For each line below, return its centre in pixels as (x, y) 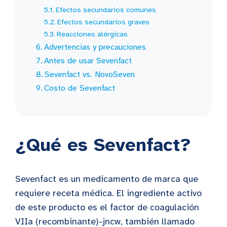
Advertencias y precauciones (95, 47)
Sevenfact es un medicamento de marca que (107, 179)
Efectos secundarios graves (104, 22)
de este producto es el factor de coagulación (107, 207)
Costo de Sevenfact (80, 88)
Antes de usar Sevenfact (88, 61)
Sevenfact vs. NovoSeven (90, 74)
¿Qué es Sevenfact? (103, 145)
